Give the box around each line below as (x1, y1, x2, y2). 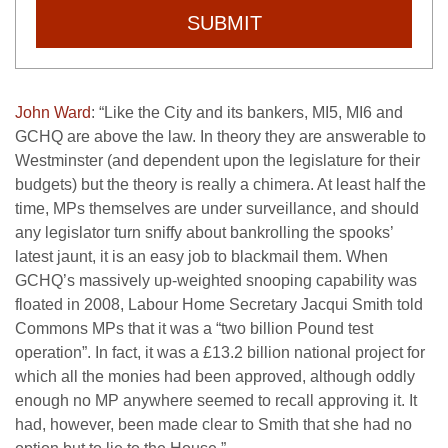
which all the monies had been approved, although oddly (15, 368, 415, 385)
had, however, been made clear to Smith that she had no (15, 416, 412, 433)
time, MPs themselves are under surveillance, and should (15, 200, 419, 217)
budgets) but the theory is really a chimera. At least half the (15, 176, 426, 193)
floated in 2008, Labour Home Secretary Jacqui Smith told (15, 296, 423, 313)
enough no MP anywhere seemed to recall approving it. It (15, 392, 417, 409)
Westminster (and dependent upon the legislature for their (15, 152, 420, 169)
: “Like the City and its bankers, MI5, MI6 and (91, 104, 403, 121)
